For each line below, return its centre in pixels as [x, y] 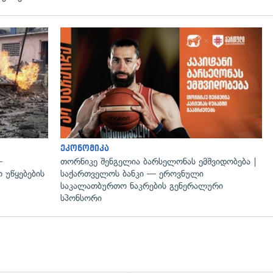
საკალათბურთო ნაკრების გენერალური [142, 186]
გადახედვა [87, 40]
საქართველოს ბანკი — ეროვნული [132, 173]
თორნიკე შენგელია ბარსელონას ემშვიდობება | [158, 161]
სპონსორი [81, 198]
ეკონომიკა [85, 148]
